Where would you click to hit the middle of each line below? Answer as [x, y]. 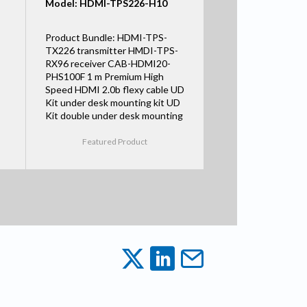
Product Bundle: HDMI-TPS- [106, 37]
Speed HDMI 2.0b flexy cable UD [114, 89]
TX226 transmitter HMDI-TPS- [111, 50]
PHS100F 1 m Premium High [104, 76]
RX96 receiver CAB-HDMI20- [108, 63]
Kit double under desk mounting [114, 115]
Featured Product [115, 141]
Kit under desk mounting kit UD [112, 102]
